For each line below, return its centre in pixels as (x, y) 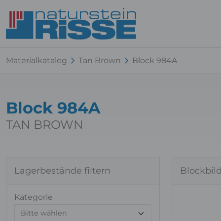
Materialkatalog (37, 60)
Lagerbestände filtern (62, 170)
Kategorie (34, 197)
